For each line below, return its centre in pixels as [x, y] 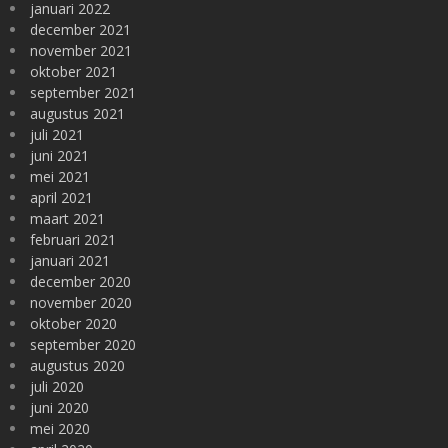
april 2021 [61, 197]
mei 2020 [60, 428]
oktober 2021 [73, 71]
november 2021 [81, 50]
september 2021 [83, 92]
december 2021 [80, 29]
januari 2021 [70, 260]
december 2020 [80, 281]
